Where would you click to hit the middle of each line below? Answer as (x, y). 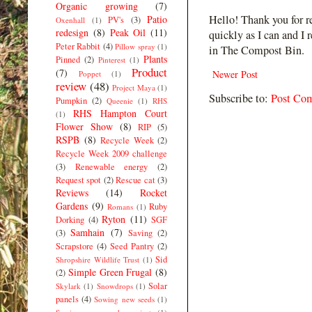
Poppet (90, 73)
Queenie (120, 100)
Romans (120, 206)
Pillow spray (135, 46)
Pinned (68, 59)
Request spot (79, 180)
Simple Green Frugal (110, 272)
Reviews (72, 192)
